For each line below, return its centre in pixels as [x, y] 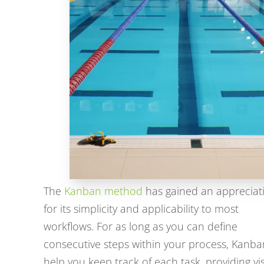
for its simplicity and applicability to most [141, 209]
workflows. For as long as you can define [141, 226]
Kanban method [103, 191]
